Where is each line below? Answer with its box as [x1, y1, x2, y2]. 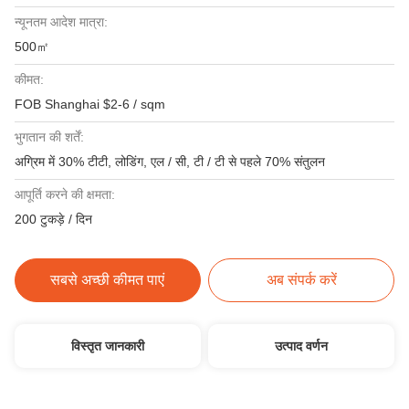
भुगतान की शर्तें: [15, 130, 84, 144]
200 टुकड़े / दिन [15, 212, 92, 226]
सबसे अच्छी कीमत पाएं [50, 272, 165, 288]
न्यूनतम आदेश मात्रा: [15, 15, 108, 29]
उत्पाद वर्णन [275, 339, 329, 353]
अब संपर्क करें [266, 272, 337, 288]
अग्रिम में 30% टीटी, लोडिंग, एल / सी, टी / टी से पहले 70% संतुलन [15, 154, 325, 169]
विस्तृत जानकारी [70, 339, 144, 353]
